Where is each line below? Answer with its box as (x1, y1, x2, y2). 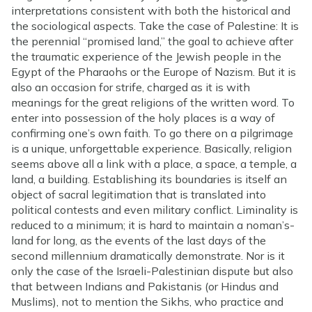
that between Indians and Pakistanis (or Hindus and (11, 279, 279, 293)
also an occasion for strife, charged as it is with (11, 79, 250, 94)
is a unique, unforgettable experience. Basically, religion (11, 141, 292, 155)
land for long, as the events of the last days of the (11, 233, 266, 247)
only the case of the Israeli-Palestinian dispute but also (11, 263, 293, 278)
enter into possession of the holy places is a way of (11, 110, 275, 125)
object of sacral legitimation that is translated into (11, 187, 266, 201)
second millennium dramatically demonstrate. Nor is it (11, 248, 285, 263)
